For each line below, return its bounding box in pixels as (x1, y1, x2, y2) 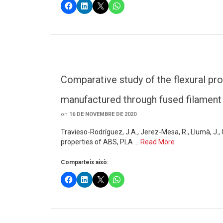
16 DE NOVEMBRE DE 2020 (69, 111, 136, 117)
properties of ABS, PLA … (61, 138, 140, 146)
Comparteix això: (61, 159, 109, 166)
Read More (140, 138, 175, 146)
